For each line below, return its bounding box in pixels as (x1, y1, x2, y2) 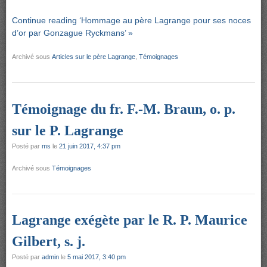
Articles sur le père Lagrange (52, 52, 135, 60)
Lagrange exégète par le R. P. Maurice (12, 212, 247, 228)
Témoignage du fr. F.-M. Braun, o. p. (12, 101, 235, 117)
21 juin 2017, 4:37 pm (59, 142, 120, 150)
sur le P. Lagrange (12, 122, 123, 138)
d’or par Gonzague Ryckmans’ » (12, 27, 133, 38)
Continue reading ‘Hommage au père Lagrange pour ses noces (12, 15, 251, 25)
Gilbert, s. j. (12, 234, 85, 250)
